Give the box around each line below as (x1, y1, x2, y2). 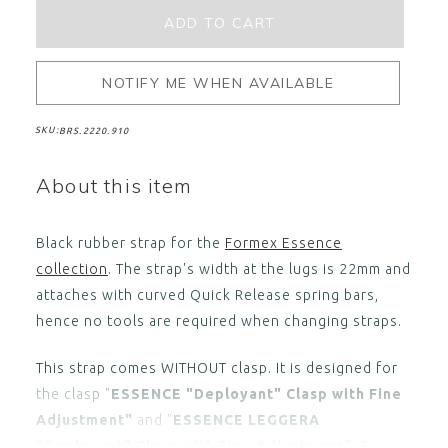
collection (35, 261, 108, 278)
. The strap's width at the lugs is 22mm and (107, 261, 411, 278)
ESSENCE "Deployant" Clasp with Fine (110, 386, 402, 403)
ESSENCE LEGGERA (172, 412, 320, 429)
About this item (35, 173, 192, 199)
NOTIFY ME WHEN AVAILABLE (102, 74, 334, 93)
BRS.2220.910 (58, 125, 130, 136)
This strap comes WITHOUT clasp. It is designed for (35, 360, 398, 377)
